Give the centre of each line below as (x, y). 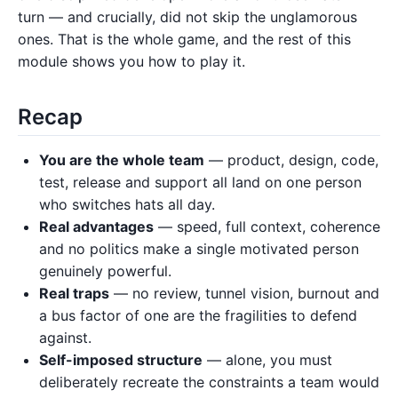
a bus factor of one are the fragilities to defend (198, 315)
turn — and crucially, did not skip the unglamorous (187, 16)
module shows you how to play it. (131, 61)
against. (65, 337)
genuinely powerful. (105, 271)
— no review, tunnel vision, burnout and (244, 293)
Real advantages (96, 226)
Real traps (74, 293)
